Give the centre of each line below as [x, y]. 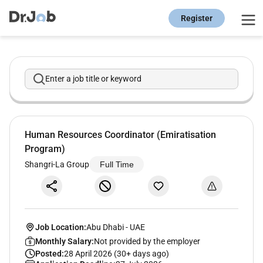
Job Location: [60, 227]
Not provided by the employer [147, 241]
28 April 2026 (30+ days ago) [116, 253]
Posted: [49, 253]
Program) [45, 149]
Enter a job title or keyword [93, 79]
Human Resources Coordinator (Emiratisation [120, 135]
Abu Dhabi [106, 227]
